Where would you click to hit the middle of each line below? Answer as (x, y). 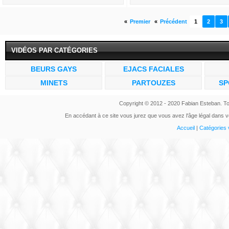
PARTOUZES (153, 83)
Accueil (186, 128)
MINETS (54, 83)
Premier (140, 21)
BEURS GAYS (54, 69)
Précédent (174, 21)
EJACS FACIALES (153, 69)
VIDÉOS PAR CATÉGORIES (54, 50)
